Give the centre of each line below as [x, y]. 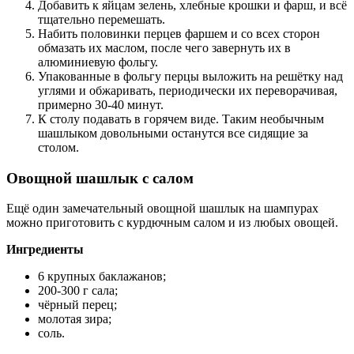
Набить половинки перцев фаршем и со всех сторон [179, 34]
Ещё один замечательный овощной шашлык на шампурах [162, 209]
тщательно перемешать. [102, 19]
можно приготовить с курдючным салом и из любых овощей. [172, 223]
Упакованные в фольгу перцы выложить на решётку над [190, 76]
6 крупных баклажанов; [102, 277]
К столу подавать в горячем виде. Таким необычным [181, 119]
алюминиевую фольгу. [98, 62]
